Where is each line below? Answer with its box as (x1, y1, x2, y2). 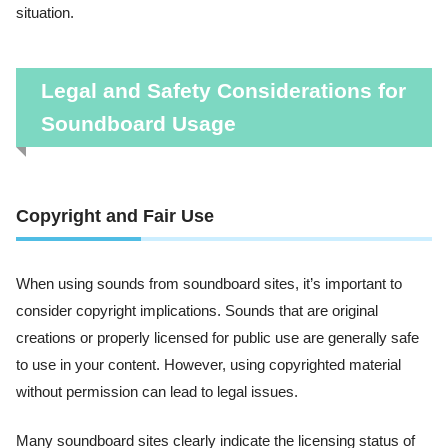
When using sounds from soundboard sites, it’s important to (16, 276, 402, 293)
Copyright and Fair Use (16, 206, 214, 227)
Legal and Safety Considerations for (40, 79, 406, 103)
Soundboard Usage (40, 112, 236, 136)
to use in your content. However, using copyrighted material (16, 357, 401, 374)
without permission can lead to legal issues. (16, 384, 298, 401)
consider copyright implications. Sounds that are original (16, 303, 378, 320)
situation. (16, 4, 74, 21)
